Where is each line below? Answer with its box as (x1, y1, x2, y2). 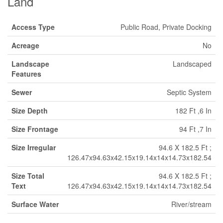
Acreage (11, 40, 39, 50)
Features (11, 69, 41, 79)
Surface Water (11, 199, 59, 209)
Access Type (11, 22, 55, 32)
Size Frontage (11, 124, 58, 134)
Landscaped (173, 59, 212, 69)
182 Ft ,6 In (175, 106, 212, 115)
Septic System (167, 87, 212, 97)
